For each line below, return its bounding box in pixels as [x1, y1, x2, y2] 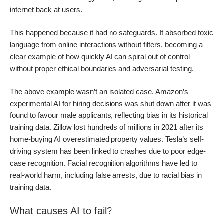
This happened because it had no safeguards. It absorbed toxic [10, 28, 213, 37]
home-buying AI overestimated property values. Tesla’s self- [10, 135, 204, 143]
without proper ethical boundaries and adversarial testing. [10, 64, 194, 73]
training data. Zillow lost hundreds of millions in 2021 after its [10, 123, 203, 131]
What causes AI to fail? [10, 205, 112, 216]
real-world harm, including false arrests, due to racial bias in [10, 171, 202, 179]
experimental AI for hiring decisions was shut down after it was [10, 99, 211, 108]
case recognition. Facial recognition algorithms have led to [10, 159, 197, 167]
